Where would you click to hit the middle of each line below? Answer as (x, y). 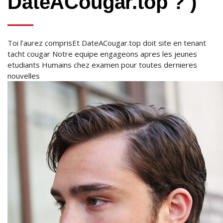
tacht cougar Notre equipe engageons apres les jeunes (102, 54)
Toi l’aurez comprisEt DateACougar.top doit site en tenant (107, 43)
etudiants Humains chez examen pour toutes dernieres (102, 65)
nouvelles (24, 76)
